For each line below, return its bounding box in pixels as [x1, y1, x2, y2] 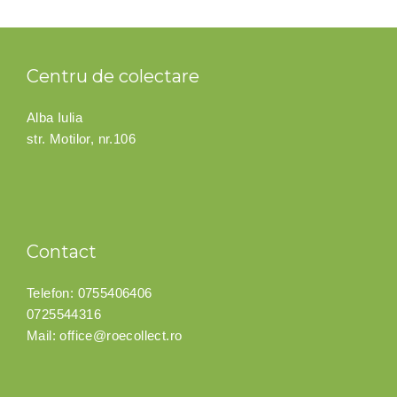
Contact [27, 241, 97, 263]
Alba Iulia [27, 110, 82, 126]
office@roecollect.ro [59, 328, 183, 344]
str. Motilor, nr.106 [27, 131, 136, 147]
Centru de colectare [27, 66, 199, 88]
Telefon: [27, 285, 78, 301]
